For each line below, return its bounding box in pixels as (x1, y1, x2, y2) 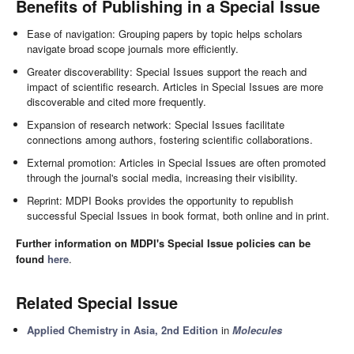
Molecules (232, 322, 283, 337)
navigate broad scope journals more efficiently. (27, 40, 239, 56)
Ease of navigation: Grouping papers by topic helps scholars (27, 25, 303, 41)
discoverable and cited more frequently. (27, 93, 207, 109)
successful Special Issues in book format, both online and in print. (27, 207, 330, 223)
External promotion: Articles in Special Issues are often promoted (27, 154, 326, 170)
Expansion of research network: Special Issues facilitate (27, 116, 285, 132)
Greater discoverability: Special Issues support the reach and (27, 63, 307, 79)
